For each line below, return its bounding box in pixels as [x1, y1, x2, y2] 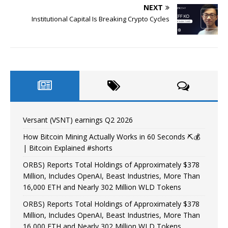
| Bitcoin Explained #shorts [23, 142, 112, 153]
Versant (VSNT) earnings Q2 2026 [23, 115, 133, 125]
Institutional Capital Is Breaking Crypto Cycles [32, 14, 169, 23]
